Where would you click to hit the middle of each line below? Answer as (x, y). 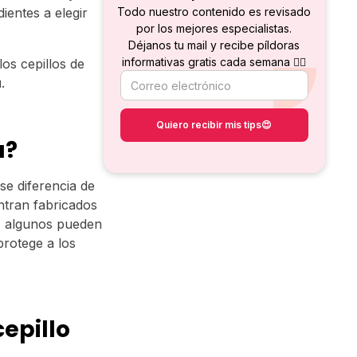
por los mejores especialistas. (214, 29)
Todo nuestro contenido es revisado (214, 12)
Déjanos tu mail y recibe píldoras (214, 45)
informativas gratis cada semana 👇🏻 (214, 62)
